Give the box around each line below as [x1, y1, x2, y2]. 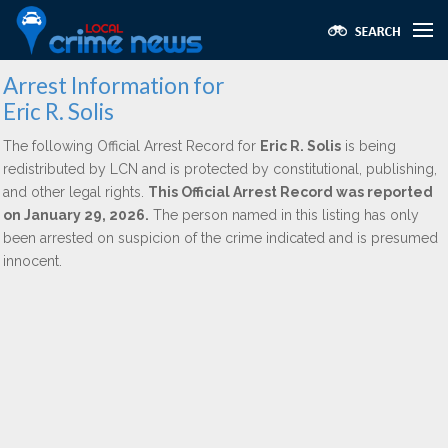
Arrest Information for [3, 72, 224, 99]
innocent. [3, 253, 62, 269]
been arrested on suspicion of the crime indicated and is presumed [3, 230, 438, 246]
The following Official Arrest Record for [3, 138, 260, 154]
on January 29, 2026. [3, 207, 149, 223]
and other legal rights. [3, 184, 148, 200]
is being [341, 138, 396, 154]
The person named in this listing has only [149, 207, 419, 223]
